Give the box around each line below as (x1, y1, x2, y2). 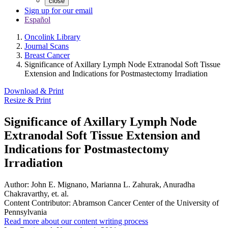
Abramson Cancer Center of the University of (71, 198, 219, 207)
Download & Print (4, 87, 64, 95)
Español (24, 15, 50, 24)
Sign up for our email (24, 6, 93, 15)
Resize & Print (4, 96, 51, 104)
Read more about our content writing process (4, 216, 148, 225)
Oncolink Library (24, 33, 80, 41)
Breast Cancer (24, 51, 70, 60)
